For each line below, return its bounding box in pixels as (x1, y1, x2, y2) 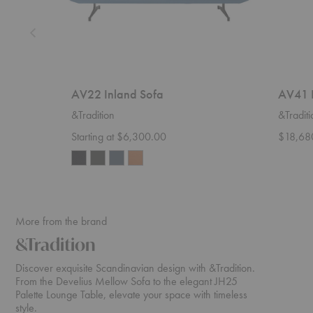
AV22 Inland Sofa (71, 86, 163, 103)
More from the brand (15, 214, 107, 229)
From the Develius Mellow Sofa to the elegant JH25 (15, 274, 238, 289)
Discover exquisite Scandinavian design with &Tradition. (15, 261, 255, 276)
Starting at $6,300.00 (71, 129, 166, 145)
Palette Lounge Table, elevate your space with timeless (15, 287, 247, 303)
